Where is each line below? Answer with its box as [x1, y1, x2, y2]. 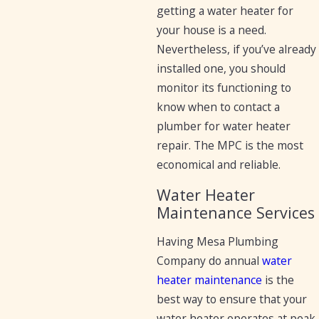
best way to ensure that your [157, 291, 308, 308]
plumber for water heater [157, 117, 291, 134]
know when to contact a [157, 98, 281, 115]
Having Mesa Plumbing [157, 234, 279, 250]
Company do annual [157, 253, 263, 269]
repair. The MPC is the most [157, 137, 304, 153]
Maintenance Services [157, 202, 315, 223]
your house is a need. [157, 21, 267, 38]
